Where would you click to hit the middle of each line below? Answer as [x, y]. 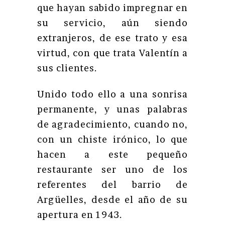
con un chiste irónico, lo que [113, 139]
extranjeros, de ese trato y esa [113, 38]
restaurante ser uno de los [113, 170]
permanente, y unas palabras [113, 109]
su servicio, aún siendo [113, 23]
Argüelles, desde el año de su [113, 200]
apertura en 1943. [80, 215]
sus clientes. [67, 68]
